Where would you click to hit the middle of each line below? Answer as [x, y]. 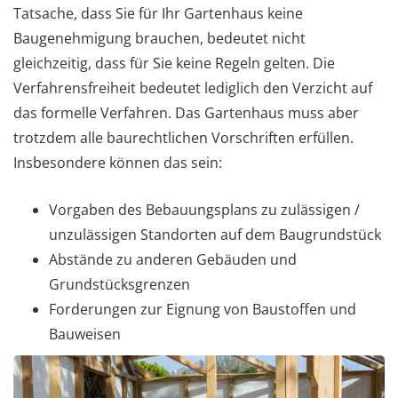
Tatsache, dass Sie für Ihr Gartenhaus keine [158, 13]
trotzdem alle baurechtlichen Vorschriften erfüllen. [183, 137]
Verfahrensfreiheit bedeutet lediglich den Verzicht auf [193, 88]
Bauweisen [85, 334]
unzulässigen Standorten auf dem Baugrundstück [215, 234]
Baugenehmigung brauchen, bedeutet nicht [159, 38]
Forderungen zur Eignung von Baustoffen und [203, 309]
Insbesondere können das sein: [118, 162]
